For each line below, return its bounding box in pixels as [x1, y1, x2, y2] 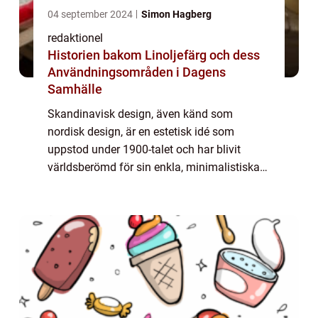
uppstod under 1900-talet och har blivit [48, 143, 241, 157]
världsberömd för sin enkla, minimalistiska [48, 160, 260, 175]
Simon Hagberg [141, 9, 212, 21]
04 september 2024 [48, 9, 135, 21]
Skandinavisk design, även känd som [48, 107, 233, 121]
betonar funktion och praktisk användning [48, 196, 257, 210]
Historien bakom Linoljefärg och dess [48, 48, 260, 63]
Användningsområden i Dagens [48, 65, 226, 80]
